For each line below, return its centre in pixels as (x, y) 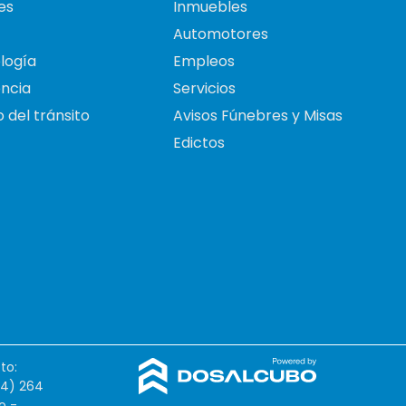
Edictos (199, 143)
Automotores (221, 34)
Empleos (204, 62)
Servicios (204, 89)
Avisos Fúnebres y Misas (258, 116)
